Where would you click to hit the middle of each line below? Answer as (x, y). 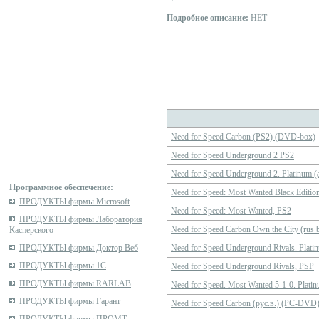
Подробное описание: (208, 18)
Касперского (31, 230)
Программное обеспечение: (61, 187)
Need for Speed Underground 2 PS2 (232, 155)
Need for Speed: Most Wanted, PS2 (231, 211)
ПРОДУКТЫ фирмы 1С (63, 266)
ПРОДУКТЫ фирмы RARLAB (75, 283)
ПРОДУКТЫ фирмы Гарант (70, 301)
